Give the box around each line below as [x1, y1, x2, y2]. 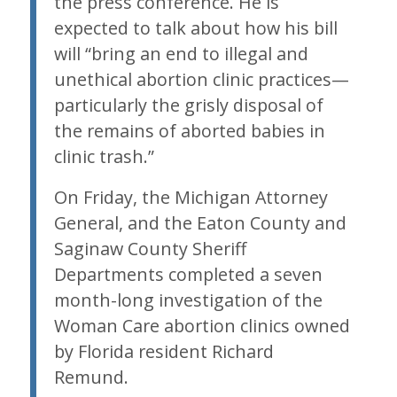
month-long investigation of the [53, 288, 323, 313]
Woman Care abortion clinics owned [53, 314, 350, 339]
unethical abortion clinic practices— [53, 67, 349, 92]
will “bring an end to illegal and [53, 42, 308, 66]
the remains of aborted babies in [53, 119, 325, 144]
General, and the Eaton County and [53, 211, 346, 236]
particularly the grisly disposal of [53, 93, 323, 118]
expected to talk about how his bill [53, 16, 338, 41]
